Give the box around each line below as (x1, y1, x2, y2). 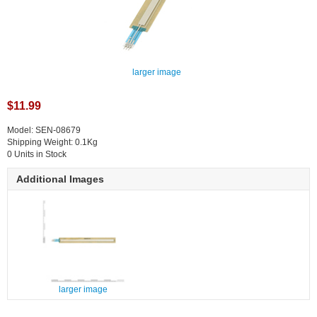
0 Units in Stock (7, 149, 67, 160)
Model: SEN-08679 (7, 125, 81, 136)
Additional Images (16, 173, 104, 185)
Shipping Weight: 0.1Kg (7, 137, 98, 148)
